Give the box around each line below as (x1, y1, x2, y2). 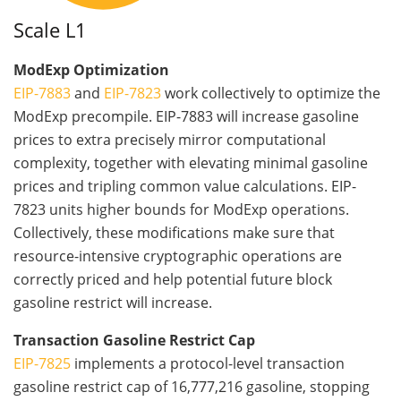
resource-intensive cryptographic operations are (13, 245, 342, 266)
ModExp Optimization (13, 59, 169, 80)
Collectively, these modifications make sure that (13, 222, 335, 243)
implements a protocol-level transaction (71, 353, 345, 373)
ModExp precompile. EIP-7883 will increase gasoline (13, 106, 359, 126)
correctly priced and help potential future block (13, 269, 332, 289)
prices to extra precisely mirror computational (13, 129, 326, 149)
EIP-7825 (13, 353, 71, 373)
